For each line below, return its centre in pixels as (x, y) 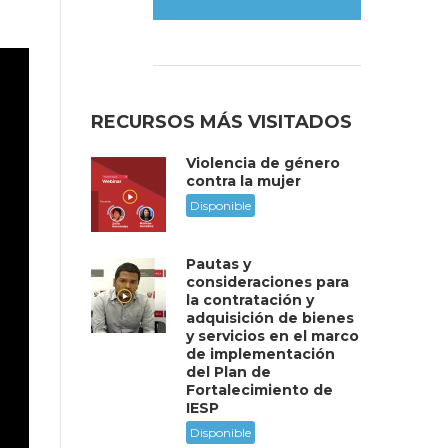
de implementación (260, 354)
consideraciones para (267, 282)
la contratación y (250, 300)
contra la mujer (243, 181)
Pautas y (218, 264)
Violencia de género (263, 163)
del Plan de (228, 372)
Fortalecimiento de (259, 390)
